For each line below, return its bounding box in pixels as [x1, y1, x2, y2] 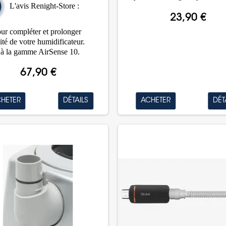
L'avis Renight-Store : [5, 1, 79, 10]
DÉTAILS [63, 97, 88, 104]
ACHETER [141, 97, 171, 104]
